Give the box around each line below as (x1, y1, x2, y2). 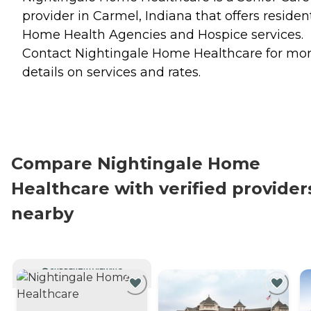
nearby (11, 203, 74, 224)
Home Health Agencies (22, 27, 167, 42)
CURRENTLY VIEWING (49, 267, 123, 275)
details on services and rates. (22, 65, 201, 80)
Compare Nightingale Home (11, 153, 260, 174)
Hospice (198, 27, 248, 42)
